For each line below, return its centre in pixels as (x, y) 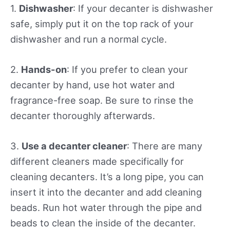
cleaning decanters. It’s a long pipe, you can (107, 177)
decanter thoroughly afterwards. (83, 116)
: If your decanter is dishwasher (143, 8)
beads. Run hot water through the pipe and (106, 208)
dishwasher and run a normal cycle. (89, 39)
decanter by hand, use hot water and (92, 85)
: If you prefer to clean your (127, 70)
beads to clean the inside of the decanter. (103, 223)
